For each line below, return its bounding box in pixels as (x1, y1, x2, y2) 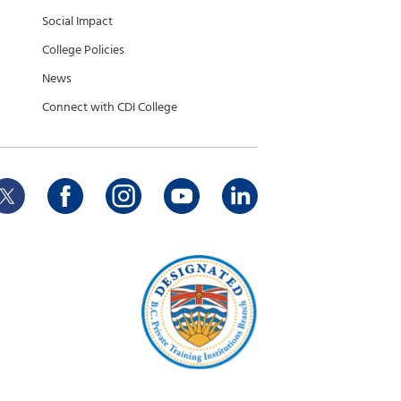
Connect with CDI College (42, 97, 177, 117)
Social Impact (42, 11, 113, 31)
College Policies (42, 39, 124, 60)
